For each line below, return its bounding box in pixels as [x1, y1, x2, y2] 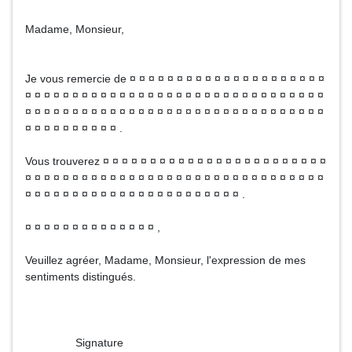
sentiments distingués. [25, 270, 136, 283]
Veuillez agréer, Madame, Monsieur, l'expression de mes [25, 254, 306, 266]
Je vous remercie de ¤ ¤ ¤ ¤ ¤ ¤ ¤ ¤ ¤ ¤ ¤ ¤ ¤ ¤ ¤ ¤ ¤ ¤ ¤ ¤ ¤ [25, 72, 324, 85]
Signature [25, 336, 123, 349]
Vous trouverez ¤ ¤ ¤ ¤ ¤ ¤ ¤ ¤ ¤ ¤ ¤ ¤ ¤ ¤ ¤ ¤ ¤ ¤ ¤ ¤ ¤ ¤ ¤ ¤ [25, 155, 326, 167]
